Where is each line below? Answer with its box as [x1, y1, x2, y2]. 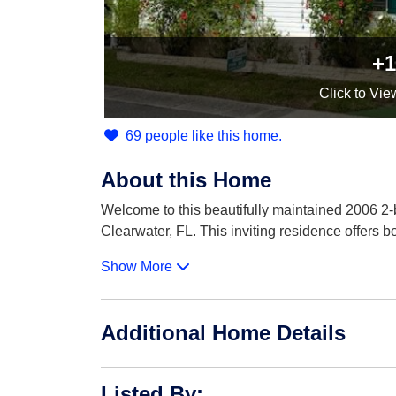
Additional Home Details [101, 321, 346, 345]
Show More [101, 259, 176, 274]
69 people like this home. [126, 128, 282, 143]
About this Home [101, 168, 271, 192]
